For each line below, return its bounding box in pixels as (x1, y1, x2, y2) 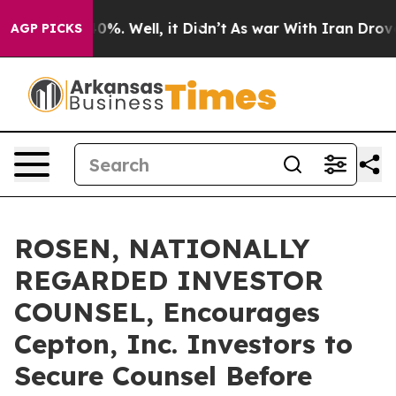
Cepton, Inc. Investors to (14, 327, 353, 361)
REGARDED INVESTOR (14, 263, 324, 297)
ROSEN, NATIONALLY (14, 232, 309, 265)
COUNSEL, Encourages (14, 295, 320, 329)
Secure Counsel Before (14, 359, 312, 392)
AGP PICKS (11, 20, 82, 36)
